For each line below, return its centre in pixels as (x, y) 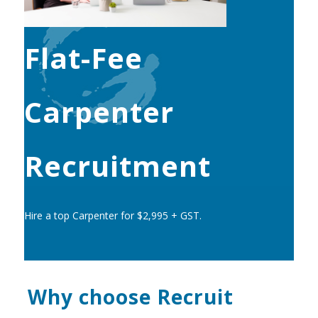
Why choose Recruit (130, 297)
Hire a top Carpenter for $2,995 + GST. (113, 216)
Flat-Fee (83, 58)
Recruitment (117, 166)
